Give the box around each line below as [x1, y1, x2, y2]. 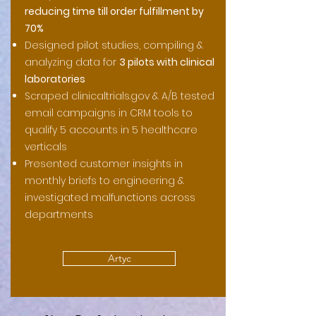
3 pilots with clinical [119, 55, 214, 69]
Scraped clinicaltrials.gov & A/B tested [25, 89, 214, 103]
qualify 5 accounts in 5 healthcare [25, 123, 197, 137]
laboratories [25, 72, 87, 86]
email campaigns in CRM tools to [25, 106, 193, 120]
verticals [25, 140, 70, 154]
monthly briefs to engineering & [25, 174, 184, 188]
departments [25, 207, 93, 221]
